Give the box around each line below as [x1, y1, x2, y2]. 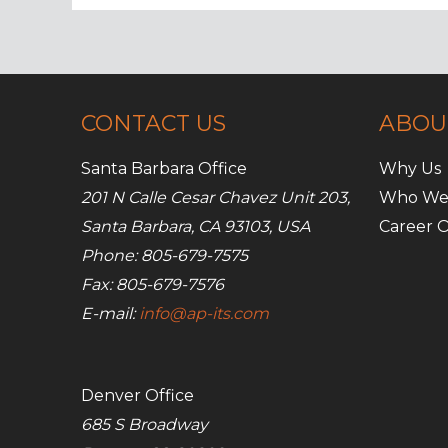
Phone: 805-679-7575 [81, 245, 248, 265]
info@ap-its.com [139, 303, 269, 323]
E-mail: [81, 303, 139, 323]
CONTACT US [81, 109, 226, 137]
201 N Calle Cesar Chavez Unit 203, [81, 187, 350, 207]
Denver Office [81, 385, 194, 405]
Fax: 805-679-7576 [81, 274, 224, 294]
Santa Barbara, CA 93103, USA [81, 216, 310, 236]
